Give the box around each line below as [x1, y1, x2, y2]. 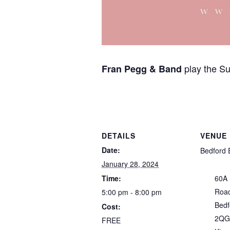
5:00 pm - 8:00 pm [102, 186, 162, 197]
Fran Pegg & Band [102, 62, 182, 75]
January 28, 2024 [102, 158, 159, 169]
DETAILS [102, 130, 136, 141]
